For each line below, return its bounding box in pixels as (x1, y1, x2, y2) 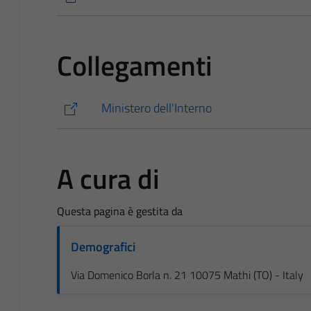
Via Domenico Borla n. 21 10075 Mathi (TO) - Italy (70, 266, 303, 283)
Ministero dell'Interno (101, 98, 212, 117)
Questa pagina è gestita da (56, 202, 183, 219)
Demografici (70, 237, 135, 256)
